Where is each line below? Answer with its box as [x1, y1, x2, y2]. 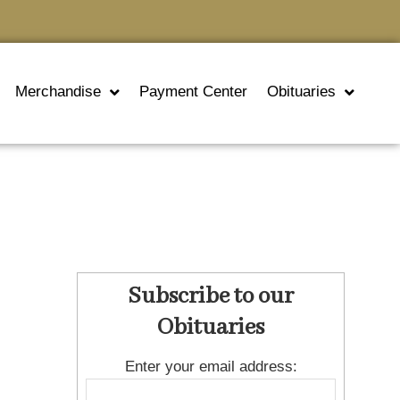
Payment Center [138, 83, 247, 101]
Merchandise [14, 83, 101, 101]
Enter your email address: [124, 357, 297, 376]
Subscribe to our [128, 282, 295, 312]
